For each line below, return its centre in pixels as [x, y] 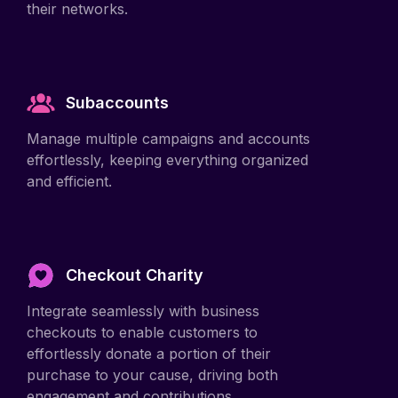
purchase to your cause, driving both [152, 356]
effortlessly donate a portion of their [149, 334]
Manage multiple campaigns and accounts [168, 119]
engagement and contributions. [131, 377]
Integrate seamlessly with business [143, 292]
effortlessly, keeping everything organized [167, 141]
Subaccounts [117, 84]
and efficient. [69, 162]
